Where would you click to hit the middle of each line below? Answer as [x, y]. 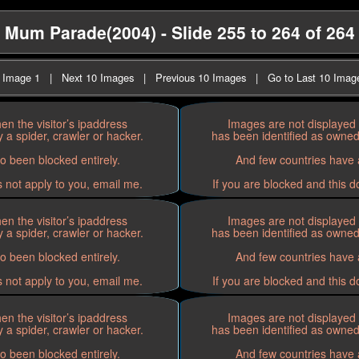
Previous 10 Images [201, 77]
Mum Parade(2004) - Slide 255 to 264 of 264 [179, 32]
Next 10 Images [98, 77]
